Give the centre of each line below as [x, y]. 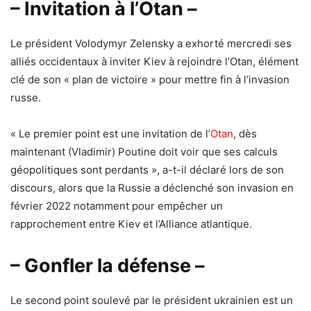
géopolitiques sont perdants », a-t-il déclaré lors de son [147, 169]
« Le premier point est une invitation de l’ [110, 133]
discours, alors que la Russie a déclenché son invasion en [152, 187]
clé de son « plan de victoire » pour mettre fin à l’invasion [150, 79]
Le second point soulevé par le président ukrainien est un [152, 300]
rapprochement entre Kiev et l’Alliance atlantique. [131, 224]
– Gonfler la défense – [108, 265]
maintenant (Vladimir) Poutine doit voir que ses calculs [144, 151]
